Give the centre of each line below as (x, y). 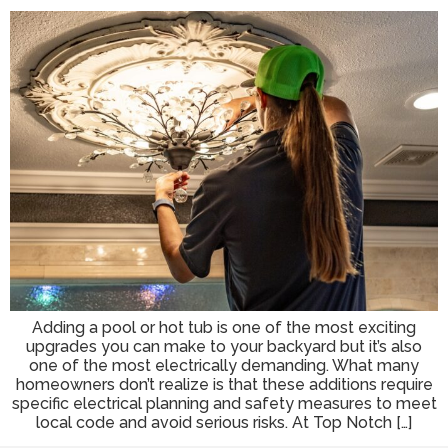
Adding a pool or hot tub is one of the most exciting (224, 327)
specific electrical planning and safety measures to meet (224, 403)
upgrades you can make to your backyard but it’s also (224, 346)
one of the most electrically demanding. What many (224, 365)
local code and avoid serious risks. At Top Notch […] (224, 422)
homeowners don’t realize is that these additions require (224, 384)
